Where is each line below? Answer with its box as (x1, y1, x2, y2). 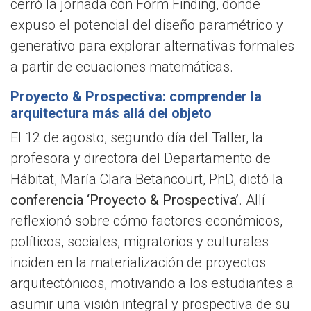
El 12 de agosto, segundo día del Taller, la (10, 129, 263, 146)
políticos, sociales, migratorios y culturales (10, 233, 269, 251)
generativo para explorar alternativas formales (10, 37, 294, 55)
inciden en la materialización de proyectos (10, 254, 266, 271)
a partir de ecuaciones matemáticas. (10, 58, 233, 76)
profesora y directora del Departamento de (10, 150, 271, 167)
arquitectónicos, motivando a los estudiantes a (10, 275, 294, 292)
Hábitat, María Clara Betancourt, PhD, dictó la (10, 171, 283, 188)
